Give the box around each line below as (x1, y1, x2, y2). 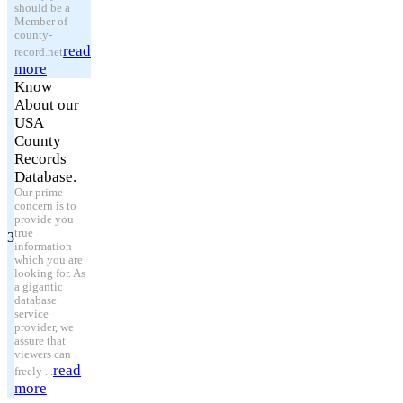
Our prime (14, 186, 63, 199)
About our (14, 96, 79, 113)
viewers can (14, 348, 71, 361)
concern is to (14, 200, 76, 212)
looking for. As (14, 267, 85, 280)
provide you (14, 213, 74, 226)
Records (14, 150, 67, 167)
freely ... (14, 365, 53, 378)
